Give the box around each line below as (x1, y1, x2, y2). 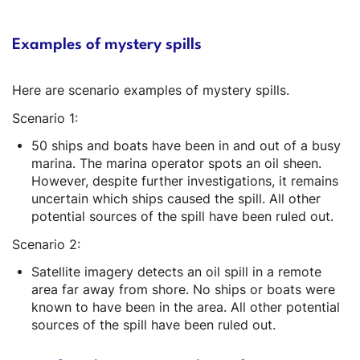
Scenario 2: (12, 236, 80, 252)
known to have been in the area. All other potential (31, 300, 340, 315)
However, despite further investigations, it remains (31, 174, 338, 189)
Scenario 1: (12, 110, 78, 126)
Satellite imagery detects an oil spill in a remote (31, 264, 321, 280)
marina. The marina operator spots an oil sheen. (31, 156, 321, 171)
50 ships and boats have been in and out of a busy (31, 138, 341, 153)
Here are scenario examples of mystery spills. (12, 83, 289, 98)
